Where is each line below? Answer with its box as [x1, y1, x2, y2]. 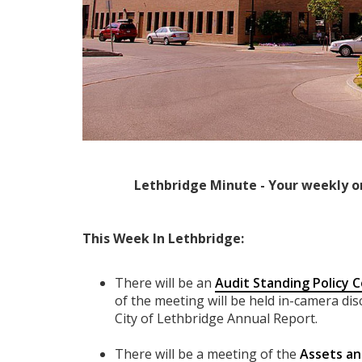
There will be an [115, 273, 215, 292]
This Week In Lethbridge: [82, 229, 244, 247]
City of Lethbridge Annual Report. [115, 309, 318, 327]
